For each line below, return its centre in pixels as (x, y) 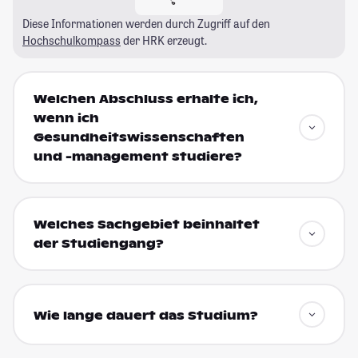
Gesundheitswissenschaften (139, 138)
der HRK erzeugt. (164, 40)
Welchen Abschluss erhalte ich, (145, 99)
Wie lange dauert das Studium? (145, 315)
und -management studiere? (137, 157)
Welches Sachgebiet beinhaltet (146, 225)
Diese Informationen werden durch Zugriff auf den (146, 23)
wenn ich (66, 119)
